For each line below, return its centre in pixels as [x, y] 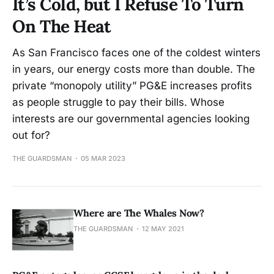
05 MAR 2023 [103, 158]
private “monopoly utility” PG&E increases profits [132, 85]
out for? [31, 135]
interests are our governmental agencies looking [131, 118]
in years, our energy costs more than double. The [134, 69]
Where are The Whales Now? [139, 213]
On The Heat [62, 26]
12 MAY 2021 [163, 228]
